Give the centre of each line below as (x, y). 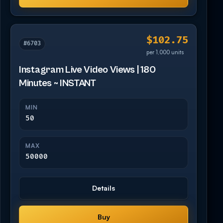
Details (104, 188)
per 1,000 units (165, 52)
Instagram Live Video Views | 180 (87, 70)
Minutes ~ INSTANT (57, 83)
